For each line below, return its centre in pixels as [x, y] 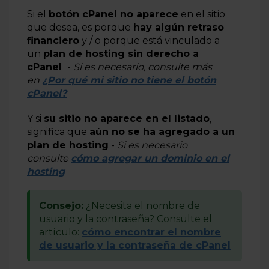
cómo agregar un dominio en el [150, 158]
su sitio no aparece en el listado [127, 119]
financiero [53, 41]
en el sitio [202, 14]
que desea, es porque [80, 27]
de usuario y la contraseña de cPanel [135, 245]
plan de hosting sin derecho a [121, 54]
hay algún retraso [179, 27]
